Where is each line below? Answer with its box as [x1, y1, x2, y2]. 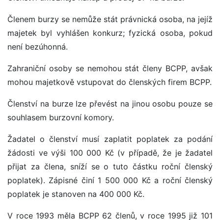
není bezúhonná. [7, 42, 68, 52]
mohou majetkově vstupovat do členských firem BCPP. [7, 77, 212, 87]
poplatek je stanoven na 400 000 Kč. [7, 189, 144, 199]
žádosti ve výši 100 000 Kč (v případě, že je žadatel [7, 148, 213, 158]
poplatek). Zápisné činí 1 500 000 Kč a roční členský [7, 175, 213, 186]
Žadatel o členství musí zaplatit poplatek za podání [7, 134, 213, 144]
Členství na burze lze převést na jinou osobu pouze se [7, 99, 213, 109]
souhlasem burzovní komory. [7, 112, 114, 123]
